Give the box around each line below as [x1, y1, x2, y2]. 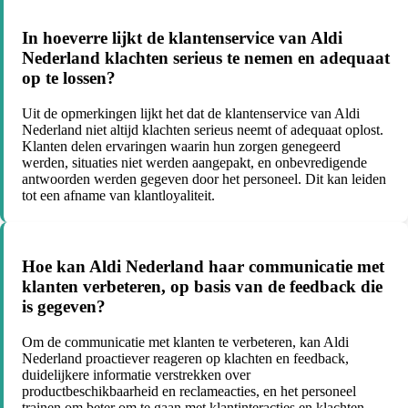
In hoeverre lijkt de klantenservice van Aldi [22, 28, 342, 47]
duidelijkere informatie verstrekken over [22, 367, 250, 383]
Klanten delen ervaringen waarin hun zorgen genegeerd [22, 138, 341, 154]
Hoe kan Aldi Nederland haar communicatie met [22, 257, 384, 277]
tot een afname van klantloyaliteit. [22, 187, 215, 203]
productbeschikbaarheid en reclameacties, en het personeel [22, 383, 356, 400]
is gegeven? [22, 297, 106, 317]
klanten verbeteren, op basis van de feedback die [22, 277, 382, 297]
